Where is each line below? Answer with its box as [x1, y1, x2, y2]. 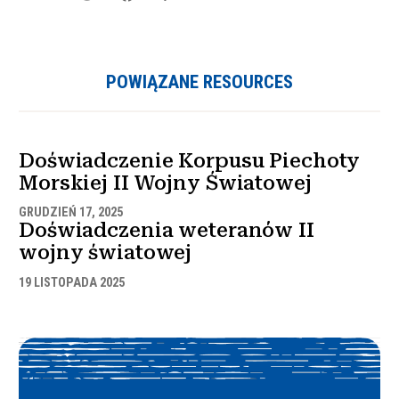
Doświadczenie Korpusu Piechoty [19, 149, 361, 173]
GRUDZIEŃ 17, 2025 [19, 205, 123, 221]
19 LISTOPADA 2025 [19, 274, 125, 290]
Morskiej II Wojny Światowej [19, 171, 312, 195]
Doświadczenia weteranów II [19, 218, 314, 243]
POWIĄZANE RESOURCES [106, 71, 293, 94]
